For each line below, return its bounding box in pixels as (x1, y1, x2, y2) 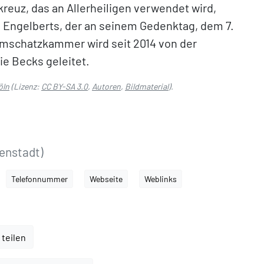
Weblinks (144, 174, 177, 184)
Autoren (92, 81, 121, 91)
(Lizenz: (9, 81, 41, 91)
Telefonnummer (11, 174, 68, 184)
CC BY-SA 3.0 (41, 81, 88, 91)
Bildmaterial (125, 81, 169, 91)
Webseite (90, 174, 123, 184)
